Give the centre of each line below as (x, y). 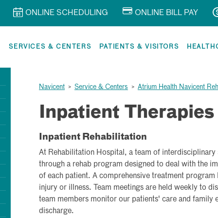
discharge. (56, 211)
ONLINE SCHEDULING (67, 13)
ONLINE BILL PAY (166, 13)
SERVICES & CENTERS (50, 47)
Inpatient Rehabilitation (93, 137)
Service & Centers (101, 87)
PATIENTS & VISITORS (139, 47)
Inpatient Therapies (127, 113)
